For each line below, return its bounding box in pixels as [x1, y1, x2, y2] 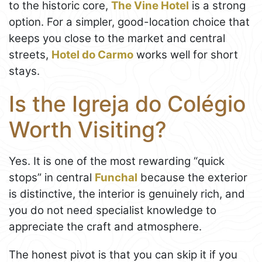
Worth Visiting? [9, 116, 167, 143]
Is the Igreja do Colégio [9, 90, 246, 117]
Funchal [95, 171, 137, 185]
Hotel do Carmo [51, 47, 133, 61]
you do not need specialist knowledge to [9, 204, 216, 218]
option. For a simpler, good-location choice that [9, 15, 250, 29]
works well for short [133, 47, 238, 61]
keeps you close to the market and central [9, 31, 225, 45]
